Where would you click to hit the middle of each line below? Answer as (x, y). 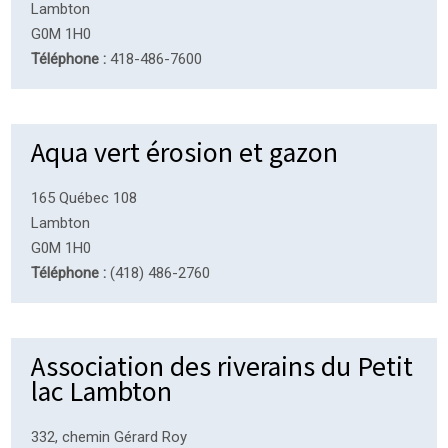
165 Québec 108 (84, 197)
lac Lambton (102, 389)
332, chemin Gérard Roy (109, 436)
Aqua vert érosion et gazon (185, 150)
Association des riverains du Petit (222, 364)
